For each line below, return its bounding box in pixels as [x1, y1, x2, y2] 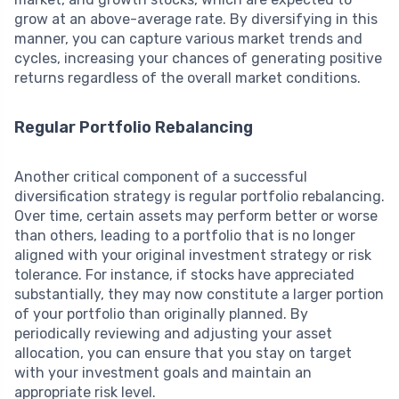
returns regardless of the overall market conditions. [14, 69, 361, 86]
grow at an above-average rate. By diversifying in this [14, 10, 378, 28]
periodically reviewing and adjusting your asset [14, 324, 332, 342]
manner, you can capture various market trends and [14, 29, 362, 47]
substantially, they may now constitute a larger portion [14, 285, 384, 303]
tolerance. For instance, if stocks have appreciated [14, 265, 354, 283]
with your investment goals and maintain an [14, 363, 312, 381]
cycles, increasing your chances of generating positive [14, 49, 382, 67]
